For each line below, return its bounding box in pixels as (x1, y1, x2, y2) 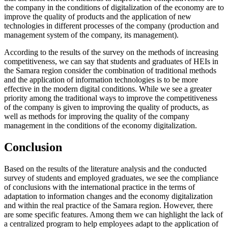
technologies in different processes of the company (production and (4, 21, 219, 31)
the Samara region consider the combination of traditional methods (4, 66, 216, 75)
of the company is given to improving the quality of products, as (4, 103, 209, 112)
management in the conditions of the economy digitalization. (4, 121, 197, 130)
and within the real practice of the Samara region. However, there (4, 201, 213, 210)
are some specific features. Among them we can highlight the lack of (4, 210, 223, 219)
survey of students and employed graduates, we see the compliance (4, 173, 218, 182)
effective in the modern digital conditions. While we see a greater (4, 84, 212, 94)
